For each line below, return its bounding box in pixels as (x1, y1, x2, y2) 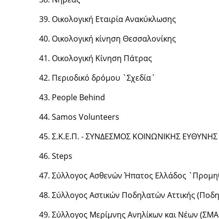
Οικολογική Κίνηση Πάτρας (51, 53, 152, 64)
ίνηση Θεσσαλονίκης (99, 33, 176, 44)
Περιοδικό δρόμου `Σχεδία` (51, 72, 155, 83)
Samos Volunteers (51, 111, 119, 122)
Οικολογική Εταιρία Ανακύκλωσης (51, 14, 176, 24)
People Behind (51, 92, 105, 103)
